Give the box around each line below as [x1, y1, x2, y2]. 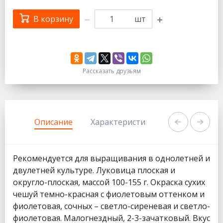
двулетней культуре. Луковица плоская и [13, 165, 175, 176]
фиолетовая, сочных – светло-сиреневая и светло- [13, 201, 210, 212]
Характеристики [91, 116, 155, 128]
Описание [34, 116, 73, 128]
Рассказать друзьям [82, 67, 141, 76]
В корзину [33, 13, 73, 25]
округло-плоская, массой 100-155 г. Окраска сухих [13, 177, 205, 188]
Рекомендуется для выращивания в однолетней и [13, 153, 210, 164]
